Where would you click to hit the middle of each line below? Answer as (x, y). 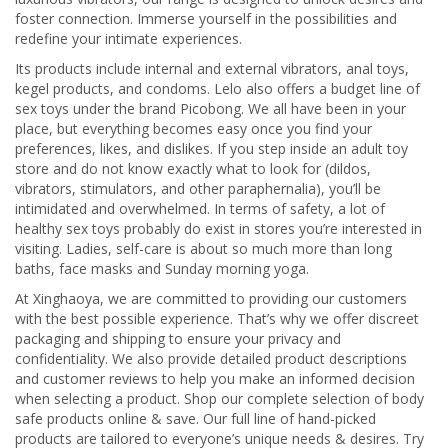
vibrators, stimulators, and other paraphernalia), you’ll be (198, 188)
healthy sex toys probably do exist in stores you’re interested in (218, 228)
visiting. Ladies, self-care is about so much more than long (203, 248)
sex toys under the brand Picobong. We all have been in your (210, 108)
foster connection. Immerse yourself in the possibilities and (206, 18)
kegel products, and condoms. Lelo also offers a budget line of (217, 88)
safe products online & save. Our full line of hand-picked (195, 418)
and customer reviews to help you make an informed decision (215, 378)
